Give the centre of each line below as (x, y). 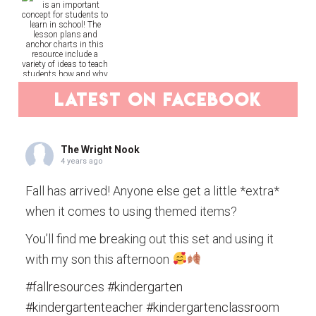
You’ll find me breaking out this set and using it (150, 238)
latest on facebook (158, 99)
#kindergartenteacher (85, 307)
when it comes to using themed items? (132, 211)
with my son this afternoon (99, 259)
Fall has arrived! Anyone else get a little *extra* (153, 190)
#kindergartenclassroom (213, 307)
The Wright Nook (101, 149)
